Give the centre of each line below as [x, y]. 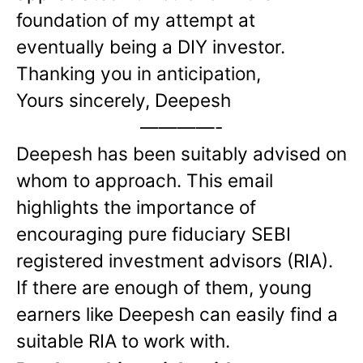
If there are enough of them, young [164, 288]
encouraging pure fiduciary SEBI [154, 234]
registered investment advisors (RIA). [175, 261]
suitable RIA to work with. [123, 341]
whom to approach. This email [145, 181]
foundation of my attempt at [136, 20]
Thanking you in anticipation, [139, 74]
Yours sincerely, [85, 100]
